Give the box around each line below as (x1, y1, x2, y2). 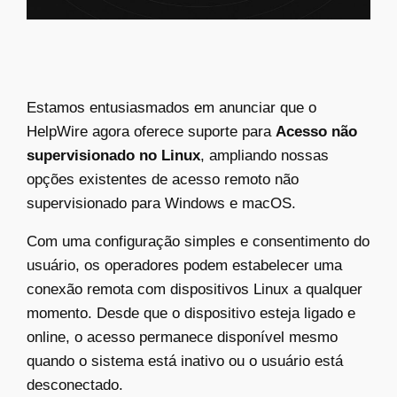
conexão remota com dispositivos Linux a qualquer (27, 280, 362, 298)
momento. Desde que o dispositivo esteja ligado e (27, 304, 355, 322)
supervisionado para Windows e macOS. (27, 194, 296, 212)
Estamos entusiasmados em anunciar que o (27, 98, 316, 116)
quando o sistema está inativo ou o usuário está (27, 352, 343, 370)
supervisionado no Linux (27, 146, 200, 164)
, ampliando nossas (200, 146, 329, 164)
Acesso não (276, 122, 357, 140)
